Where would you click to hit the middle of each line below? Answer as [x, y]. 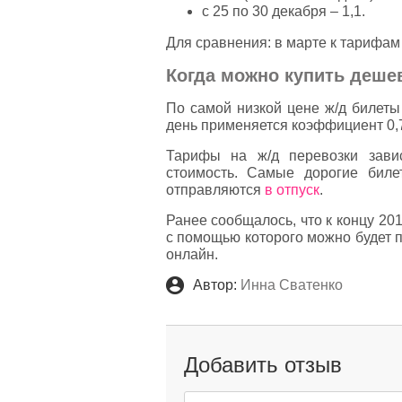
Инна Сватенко [289, 285]
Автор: [214, 285]
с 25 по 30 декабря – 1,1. [283, 12]
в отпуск [292, 190]
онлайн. [193, 255]
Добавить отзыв [262, 365]
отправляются [215, 190]
